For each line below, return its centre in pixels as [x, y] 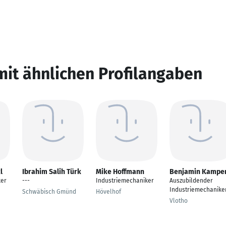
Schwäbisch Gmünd [49, 192]
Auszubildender [191, 181]
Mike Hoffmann [120, 172]
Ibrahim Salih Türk [52, 172]
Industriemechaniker [125, 181]
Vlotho [179, 201]
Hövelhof [108, 192]
